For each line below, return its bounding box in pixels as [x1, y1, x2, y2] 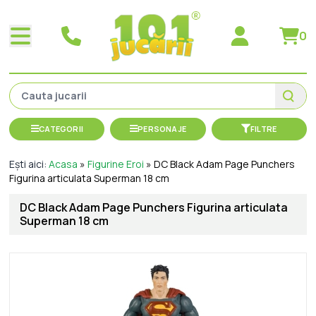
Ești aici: [9, 157, 49, 171]
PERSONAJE [138, 123, 187, 134]
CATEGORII [39, 123, 84, 134]
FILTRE [250, 123, 277, 134]
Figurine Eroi [87, 157, 145, 171]
